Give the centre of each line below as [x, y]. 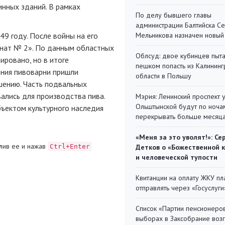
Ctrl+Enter [70, 146]
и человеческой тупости [177, 157]
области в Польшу [163, 76]
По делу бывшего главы [174, 15]
